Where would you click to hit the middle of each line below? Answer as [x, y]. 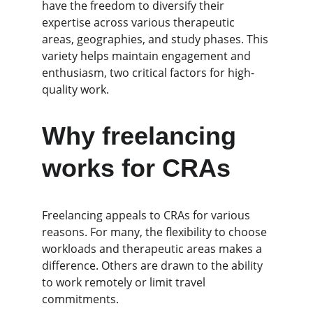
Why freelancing [143, 136]
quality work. [75, 89]
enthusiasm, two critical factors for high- [148, 73]
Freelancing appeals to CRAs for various [147, 215]
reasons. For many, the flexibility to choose [156, 232]
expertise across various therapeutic [140, 22]
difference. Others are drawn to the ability [154, 265]
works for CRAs [136, 168]
